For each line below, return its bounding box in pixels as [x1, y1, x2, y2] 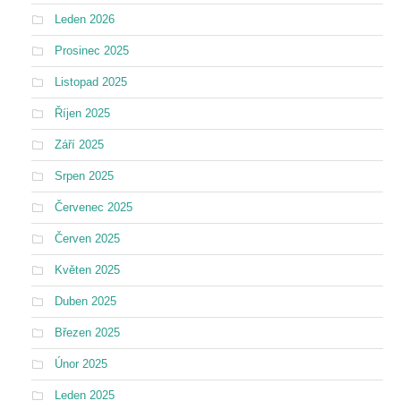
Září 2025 [55, 138, 104, 152]
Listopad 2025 [55, 75, 127, 90]
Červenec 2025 [55, 200, 132, 215]
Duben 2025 [55, 294, 116, 309]
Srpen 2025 [55, 169, 114, 183]
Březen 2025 [55, 326, 120, 340]
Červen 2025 [55, 232, 120, 246]
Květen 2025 [55, 263, 120, 277]
